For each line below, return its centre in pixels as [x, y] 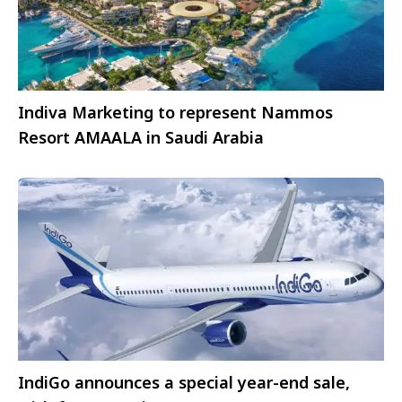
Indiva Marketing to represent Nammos [175, 112]
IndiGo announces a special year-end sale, [184, 383]
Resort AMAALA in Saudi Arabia [141, 137]
